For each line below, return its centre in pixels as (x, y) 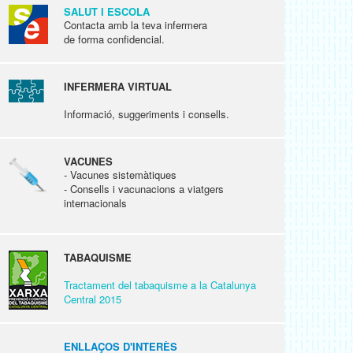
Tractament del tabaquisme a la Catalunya (160, 285)
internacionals (95, 203)
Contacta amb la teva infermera (136, 25)
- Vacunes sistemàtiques (120, 175)
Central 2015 (93, 299)
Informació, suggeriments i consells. (147, 114)
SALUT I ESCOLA (107, 11)
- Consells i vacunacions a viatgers (144, 189)
